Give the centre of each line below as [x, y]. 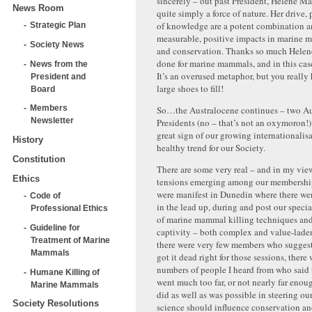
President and [58, 76]
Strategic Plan [58, 25]
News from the [59, 63]
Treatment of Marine [70, 240]
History [28, 140]
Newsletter [52, 120]
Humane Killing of [65, 272]
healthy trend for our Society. [211, 148]
